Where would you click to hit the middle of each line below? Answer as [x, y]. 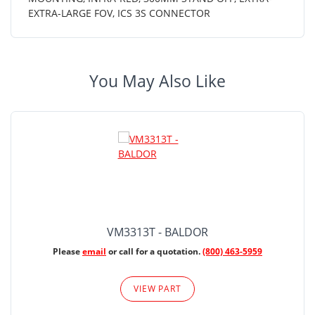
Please [67, 251]
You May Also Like [157, 81]
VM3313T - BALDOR [157, 232]
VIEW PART [157, 288]
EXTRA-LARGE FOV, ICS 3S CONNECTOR [119, 13]
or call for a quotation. [154, 251]
